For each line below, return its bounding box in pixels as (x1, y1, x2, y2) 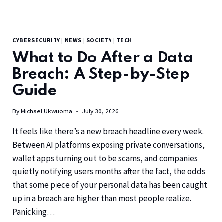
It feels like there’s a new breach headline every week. (12, 126, 204, 137)
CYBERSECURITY (12, 36, 60, 44)
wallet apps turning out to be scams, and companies (12, 153, 198, 164)
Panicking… (12, 206, 55, 218)
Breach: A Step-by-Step (12, 67, 190, 83)
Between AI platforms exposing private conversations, (12, 139, 205, 151)
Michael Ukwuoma (21, 107, 73, 116)
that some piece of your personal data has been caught (12, 179, 207, 191)
